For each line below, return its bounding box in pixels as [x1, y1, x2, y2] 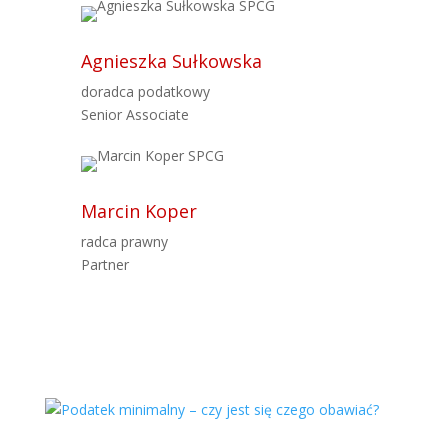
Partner [80, 255, 129, 274]
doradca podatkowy [80, 82, 210, 101]
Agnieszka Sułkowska [80, 49, 262, 73]
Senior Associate [80, 105, 189, 124]
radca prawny [80, 232, 168, 251]
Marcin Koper [80, 199, 197, 223]
